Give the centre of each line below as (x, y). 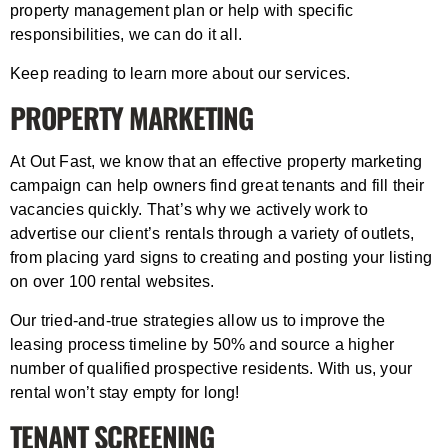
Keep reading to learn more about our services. (180, 74)
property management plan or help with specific (182, 11)
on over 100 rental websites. (112, 282)
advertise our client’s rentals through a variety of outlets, (212, 234)
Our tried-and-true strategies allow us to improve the (198, 321)
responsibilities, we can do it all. (128, 35)
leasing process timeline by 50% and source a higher (202, 345)
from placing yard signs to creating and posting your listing (221, 258)
